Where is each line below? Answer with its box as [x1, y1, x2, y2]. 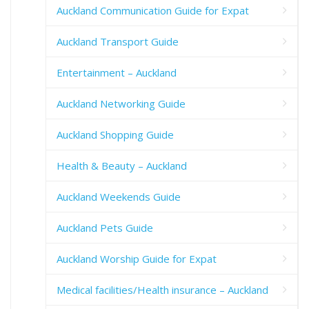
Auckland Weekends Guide [57, 190, 181, 204]
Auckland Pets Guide [57, 221, 153, 235]
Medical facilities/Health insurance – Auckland [57, 283, 268, 297]
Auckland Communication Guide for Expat [57, 3, 249, 18]
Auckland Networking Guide [57, 97, 186, 111]
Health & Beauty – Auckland [57, 159, 187, 173]
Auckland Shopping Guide [57, 128, 174, 142]
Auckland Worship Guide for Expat [57, 252, 217, 266]
